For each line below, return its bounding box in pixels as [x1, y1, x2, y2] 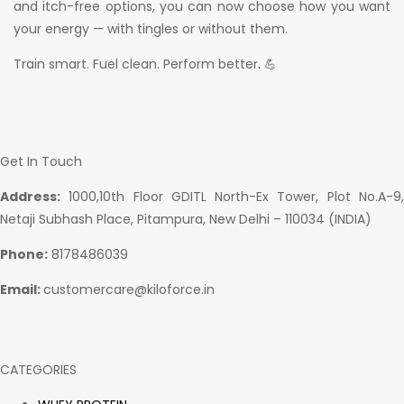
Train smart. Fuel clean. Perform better [14, 54, 258, 73]
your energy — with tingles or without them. [14, 19, 288, 38]
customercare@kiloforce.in [43, 280, 215, 299]
